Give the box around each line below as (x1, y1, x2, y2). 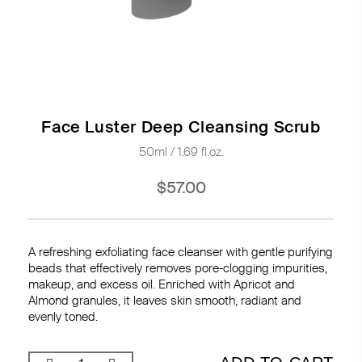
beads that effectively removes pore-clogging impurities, (28, 260, 327, 276)
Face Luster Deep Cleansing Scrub (41, 116, 321, 137)
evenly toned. (28, 309, 98, 325)
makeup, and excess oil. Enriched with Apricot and (28, 276, 295, 293)
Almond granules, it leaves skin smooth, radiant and (28, 293, 301, 309)
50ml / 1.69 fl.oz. (138, 144, 224, 160)
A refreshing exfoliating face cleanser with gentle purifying (28, 244, 333, 260)
